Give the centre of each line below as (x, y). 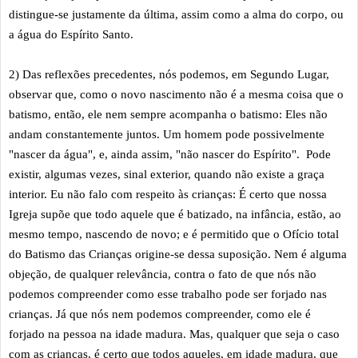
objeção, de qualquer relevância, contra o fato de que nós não (163, 274)
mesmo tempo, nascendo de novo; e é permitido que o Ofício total (174, 234)
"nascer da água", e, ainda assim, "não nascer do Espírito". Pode (170, 154)
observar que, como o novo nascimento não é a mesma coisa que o (176, 94)
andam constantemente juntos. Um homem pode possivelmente (167, 134)
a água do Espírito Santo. (73, 34)
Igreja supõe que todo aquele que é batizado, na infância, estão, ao (175, 214)
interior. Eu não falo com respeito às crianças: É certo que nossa (168, 194)
